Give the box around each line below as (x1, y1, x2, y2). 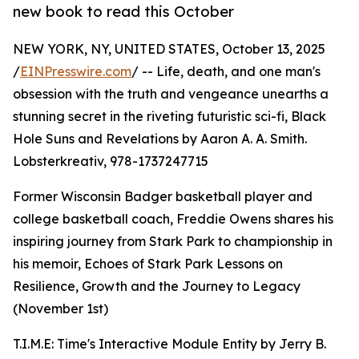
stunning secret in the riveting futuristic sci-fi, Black (13, 108, 326, 125)
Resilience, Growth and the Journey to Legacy (13, 278, 301, 295)
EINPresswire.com (20, 63, 131, 80)
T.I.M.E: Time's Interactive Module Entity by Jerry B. (13, 336, 326, 353)
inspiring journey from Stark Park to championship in (13, 233, 333, 250)
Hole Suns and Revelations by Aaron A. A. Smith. (13, 131, 307, 147)
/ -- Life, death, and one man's (131, 63, 321, 80)
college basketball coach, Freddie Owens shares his (13, 211, 333, 228)
